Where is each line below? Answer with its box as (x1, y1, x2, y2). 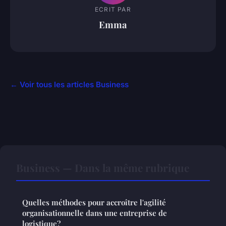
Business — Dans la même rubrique (16, 160, 189, 175)
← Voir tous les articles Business (10, 79, 129, 89)
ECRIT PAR (95, 6, 131, 14)
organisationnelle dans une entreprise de (22, 207, 167, 218)
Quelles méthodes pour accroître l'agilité (22, 197, 166, 207)
